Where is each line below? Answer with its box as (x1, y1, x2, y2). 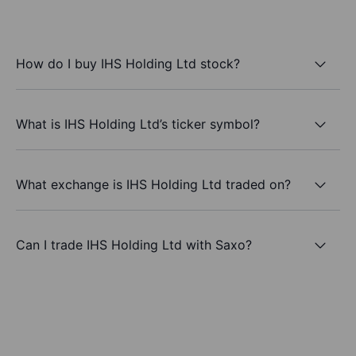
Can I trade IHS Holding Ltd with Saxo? (16, 236, 252, 253)
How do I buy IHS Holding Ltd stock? (16, 55, 240, 72)
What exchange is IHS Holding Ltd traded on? (16, 176, 291, 192)
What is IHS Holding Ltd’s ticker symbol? (16, 115, 260, 132)
